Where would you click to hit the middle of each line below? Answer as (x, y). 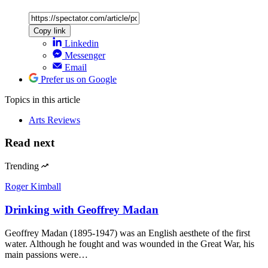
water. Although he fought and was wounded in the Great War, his (130, 243)
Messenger (85, 55)
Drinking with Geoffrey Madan (82, 209)
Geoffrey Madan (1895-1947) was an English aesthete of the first (127, 233)
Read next (30, 143)
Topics (19, 99)
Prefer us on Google (79, 79)
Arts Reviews (54, 120)
